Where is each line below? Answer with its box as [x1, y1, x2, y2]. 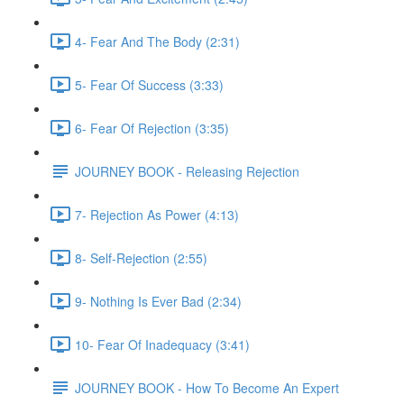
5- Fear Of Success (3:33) [75, 75, 224, 94]
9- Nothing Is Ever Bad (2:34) [75, 291, 242, 310]
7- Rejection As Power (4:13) [75, 205, 239, 224]
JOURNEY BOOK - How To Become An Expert [75, 378, 339, 397]
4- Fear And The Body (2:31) [75, 32, 240, 50]
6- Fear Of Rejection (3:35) [75, 118, 229, 137]
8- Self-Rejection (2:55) [75, 248, 207, 267]
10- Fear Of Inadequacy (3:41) [75, 335, 250, 353]
